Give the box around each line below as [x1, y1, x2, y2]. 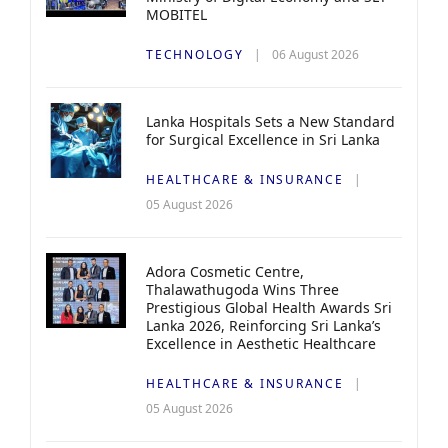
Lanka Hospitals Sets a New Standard [146, 111, 395, 131]
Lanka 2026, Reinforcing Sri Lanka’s [146, 315, 381, 335]
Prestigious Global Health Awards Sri [146, 297, 392, 317]
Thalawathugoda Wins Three [146, 279, 339, 299]
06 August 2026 [272, 45, 360, 63]
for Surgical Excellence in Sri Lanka [146, 129, 380, 149]
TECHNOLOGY [146, 45, 244, 63]
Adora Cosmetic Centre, [146, 261, 304, 281]
